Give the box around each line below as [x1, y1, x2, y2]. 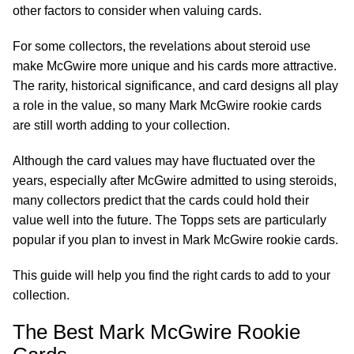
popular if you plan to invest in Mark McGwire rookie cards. [13, 233, 338, 247]
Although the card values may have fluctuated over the [13, 154, 315, 168]
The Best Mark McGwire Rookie [13, 320, 300, 344]
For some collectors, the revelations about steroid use [13, 40, 311, 53]
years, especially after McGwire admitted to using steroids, [13, 174, 337, 187]
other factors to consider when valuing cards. [13, 4, 262, 17]
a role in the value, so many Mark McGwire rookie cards [13, 99, 322, 112]
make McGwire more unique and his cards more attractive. [13, 59, 337, 73]
